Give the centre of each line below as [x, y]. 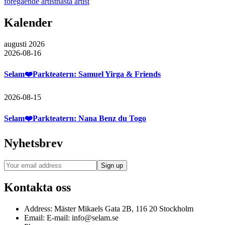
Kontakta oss [37, 187]
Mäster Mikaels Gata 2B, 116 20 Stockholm [123, 208]
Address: [38, 208]
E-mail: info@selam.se [82, 217]
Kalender [28, 23]
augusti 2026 [24, 44]
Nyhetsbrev [33, 143]
